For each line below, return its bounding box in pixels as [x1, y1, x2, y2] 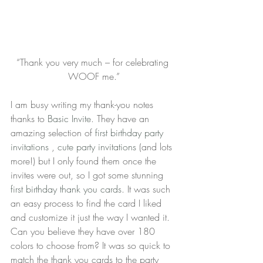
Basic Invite [48, 112, 91, 126]
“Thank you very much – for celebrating [16, 56, 171, 69]
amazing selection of [11, 126, 95, 140]
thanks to [11, 112, 48, 126]
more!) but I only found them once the [11, 154, 159, 168]
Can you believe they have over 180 [11, 225, 158, 238]
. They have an [91, 112, 152, 126]
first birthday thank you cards [11, 183, 122, 196]
